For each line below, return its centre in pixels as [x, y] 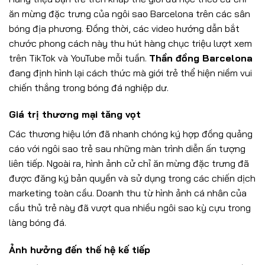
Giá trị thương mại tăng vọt [75, 114]
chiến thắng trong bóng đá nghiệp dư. [89, 87]
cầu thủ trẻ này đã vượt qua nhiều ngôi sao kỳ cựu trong [130, 208]
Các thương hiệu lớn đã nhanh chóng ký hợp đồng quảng [131, 134]
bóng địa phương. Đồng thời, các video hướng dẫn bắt [124, 28]
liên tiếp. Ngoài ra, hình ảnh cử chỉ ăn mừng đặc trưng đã [129, 164]
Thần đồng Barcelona [201, 58]
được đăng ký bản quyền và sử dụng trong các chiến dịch [132, 178]
